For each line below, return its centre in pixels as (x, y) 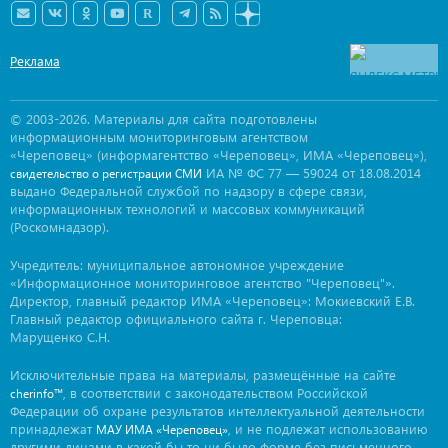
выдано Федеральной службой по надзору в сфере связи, (188, 190)
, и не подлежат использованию (328, 428)
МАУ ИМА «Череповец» (162, 429)
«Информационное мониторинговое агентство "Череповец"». (202, 282)
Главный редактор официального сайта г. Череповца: (176, 318)
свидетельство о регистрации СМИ (106, 173)
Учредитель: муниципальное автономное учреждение (177, 264)
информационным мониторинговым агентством (159, 136)
